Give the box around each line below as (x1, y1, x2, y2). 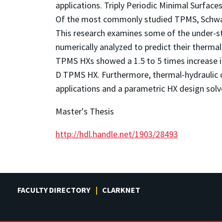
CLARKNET (102, 184, 140, 195)
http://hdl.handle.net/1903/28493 (55, 128, 178, 140)
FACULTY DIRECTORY (17, 184, 90, 195)
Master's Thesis (55, 105, 114, 117)
